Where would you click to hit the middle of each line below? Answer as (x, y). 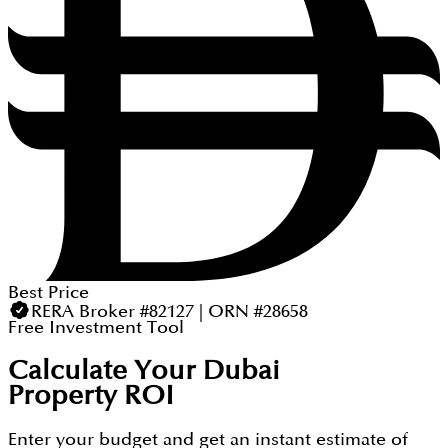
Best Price (48, 292)
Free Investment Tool (96, 328)
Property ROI (91, 396)
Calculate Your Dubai (144, 371)
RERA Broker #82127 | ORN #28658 (169, 311)
